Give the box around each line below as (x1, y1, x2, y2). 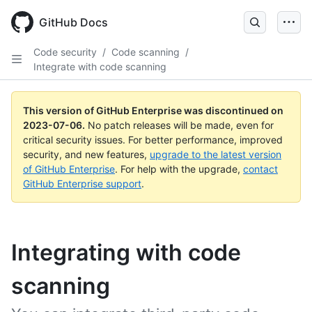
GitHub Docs (39, 15, 108, 29)
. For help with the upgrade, (115, 163, 243, 175)
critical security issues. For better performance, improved (23, 134, 283, 146)
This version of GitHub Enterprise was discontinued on (23, 104, 283, 116)
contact (243, 163, 278, 175)
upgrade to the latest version (150, 148, 281, 160)
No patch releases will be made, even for (88, 119, 274, 131)
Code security (33, 46, 97, 58)
